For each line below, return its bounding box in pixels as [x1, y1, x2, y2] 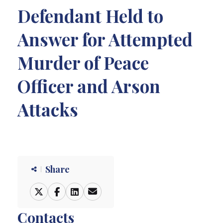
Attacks [17, 97, 78, 121]
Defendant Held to [17, 3, 163, 27]
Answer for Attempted [17, 27, 193, 51]
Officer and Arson [17, 74, 160, 98]
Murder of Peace [17, 50, 149, 74]
